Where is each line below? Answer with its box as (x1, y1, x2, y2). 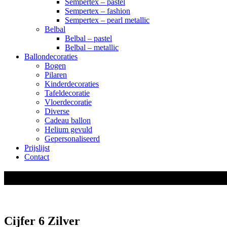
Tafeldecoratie (45, 88, 90, 97)
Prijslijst (24, 143, 50, 152)
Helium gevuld (45, 125, 92, 134)
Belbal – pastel (65, 33, 112, 43)
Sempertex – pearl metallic (65, 15, 149, 24)
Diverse (45, 106, 69, 116)
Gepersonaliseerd (45, 134, 100, 143)
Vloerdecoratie (45, 97, 92, 106)
